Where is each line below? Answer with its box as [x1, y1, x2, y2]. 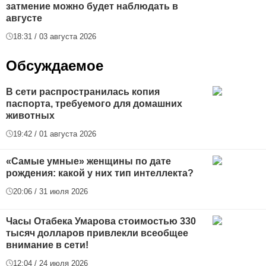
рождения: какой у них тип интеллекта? [6, 167, 194, 178]
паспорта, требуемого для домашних [6, 98, 182, 109]
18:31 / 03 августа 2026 [13, 31, 96, 41]
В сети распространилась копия [6, 86, 160, 97]
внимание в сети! [6, 239, 88, 250]
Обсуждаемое [6, 57, 103, 74]
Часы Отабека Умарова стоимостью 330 [6, 216, 196, 226]
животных [6, 110, 55, 121]
